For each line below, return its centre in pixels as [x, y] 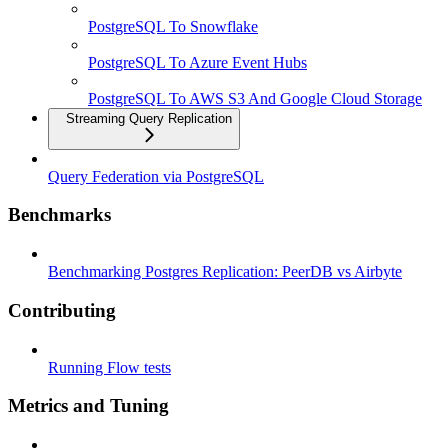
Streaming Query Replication [149, 118]
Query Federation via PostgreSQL [156, 176]
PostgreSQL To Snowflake [173, 26]
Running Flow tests [109, 367]
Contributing [62, 310]
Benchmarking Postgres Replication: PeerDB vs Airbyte [225, 272]
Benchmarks [59, 215]
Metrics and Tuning [88, 406]
